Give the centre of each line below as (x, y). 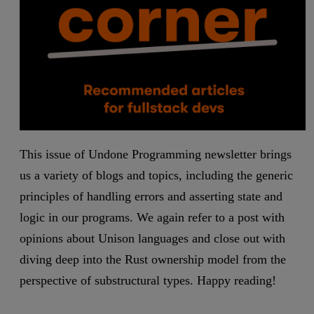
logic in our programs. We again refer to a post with (152, 218)
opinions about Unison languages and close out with (152, 239)
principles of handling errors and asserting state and (151, 197)
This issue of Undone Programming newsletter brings (156, 155)
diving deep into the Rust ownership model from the (153, 260)
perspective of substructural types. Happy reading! (148, 281)
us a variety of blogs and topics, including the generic (156, 176)
